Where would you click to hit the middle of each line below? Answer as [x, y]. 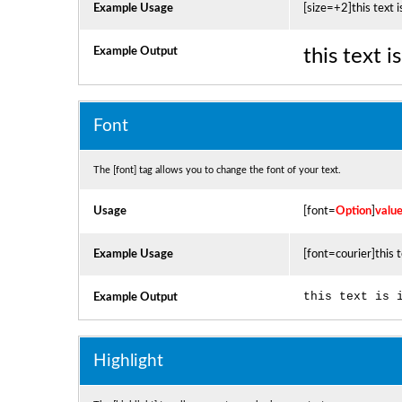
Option [353, 211]
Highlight [128, 361]
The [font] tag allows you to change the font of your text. [217, 170]
